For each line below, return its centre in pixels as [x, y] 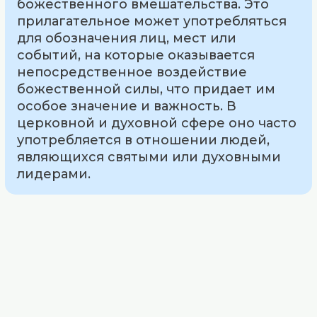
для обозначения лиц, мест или [127, 38]
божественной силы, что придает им [146, 89]
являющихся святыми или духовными [149, 157]
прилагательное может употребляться [152, 21]
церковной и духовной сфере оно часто [157, 123]
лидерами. [54, 174]
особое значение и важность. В [127, 106]
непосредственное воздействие [132, 72]
